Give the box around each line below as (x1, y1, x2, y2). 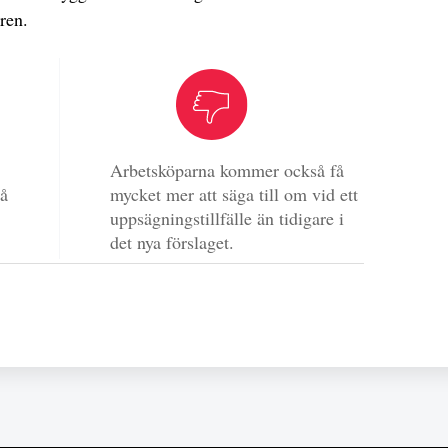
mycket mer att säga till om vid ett (110, 182, 358, 207)
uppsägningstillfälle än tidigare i (110, 206, 344, 231)
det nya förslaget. (110, 230, 234, 255)
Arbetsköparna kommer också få (110, 158, 344, 183)
